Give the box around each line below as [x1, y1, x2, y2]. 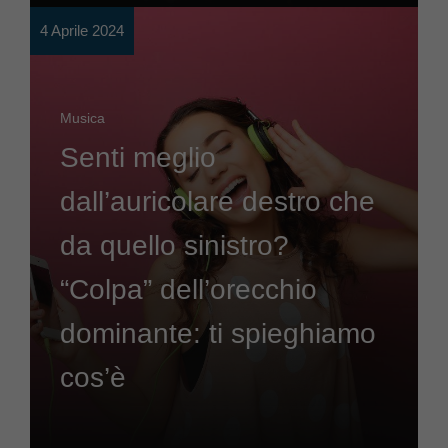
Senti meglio [60, 142, 216, 173]
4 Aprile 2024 [40, 22, 124, 39]
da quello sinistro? [60, 230, 289, 261]
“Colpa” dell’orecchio [60, 274, 317, 305]
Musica [60, 110, 105, 126]
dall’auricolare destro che [60, 186, 375, 217]
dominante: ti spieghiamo [60, 318, 376, 349]
